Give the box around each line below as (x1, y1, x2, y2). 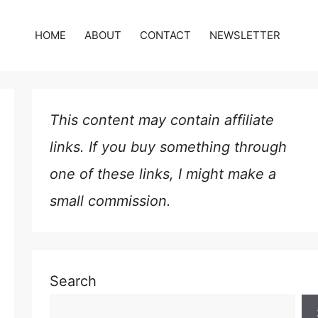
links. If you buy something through (49, 138, 287, 155)
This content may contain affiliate (49, 111, 274, 128)
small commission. (49, 192, 171, 209)
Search (49, 273, 97, 290)
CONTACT (140, 28, 191, 42)
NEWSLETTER (209, 28, 280, 42)
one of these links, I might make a (49, 165, 276, 182)
